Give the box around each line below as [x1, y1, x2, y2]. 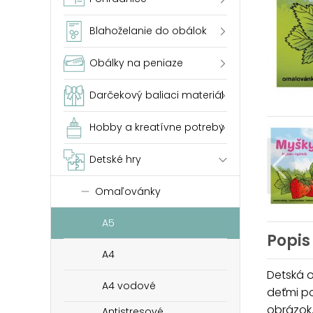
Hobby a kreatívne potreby [89, 120, 224, 134]
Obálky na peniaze [89, 56, 183, 70]
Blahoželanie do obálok [89, 24, 207, 38]
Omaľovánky [95, 184, 161, 198]
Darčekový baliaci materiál [89, 88, 224, 102]
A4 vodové [102, 279, 156, 293]
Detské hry [89, 152, 141, 166]
